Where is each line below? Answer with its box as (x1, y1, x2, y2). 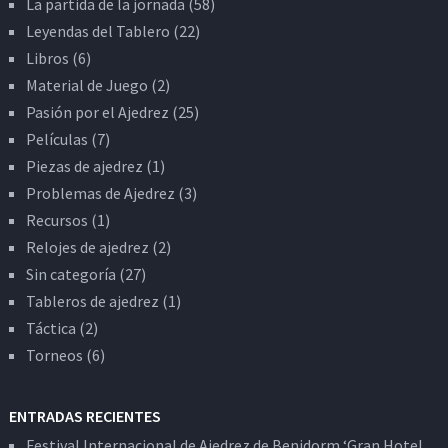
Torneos (25, 344, 83, 365)
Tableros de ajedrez (25, 290, 159, 311)
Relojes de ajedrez (25, 236, 149, 257)
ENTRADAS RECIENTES (8, 405, 161, 426)
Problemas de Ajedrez (25, 182, 175, 203)
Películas (25, 128, 88, 149)
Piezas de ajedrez (25, 155, 143, 176)
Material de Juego (25, 74, 148, 95)
